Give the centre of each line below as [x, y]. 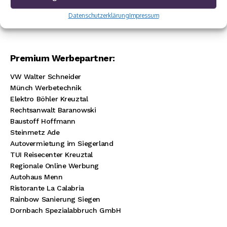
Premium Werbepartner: [63, 58]
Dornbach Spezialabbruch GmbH [66, 211]
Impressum [144, 15]
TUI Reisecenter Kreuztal [51, 155]
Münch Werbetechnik [46, 88]
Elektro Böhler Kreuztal [49, 99]
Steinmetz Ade [35, 133]
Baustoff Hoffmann [43, 121]
